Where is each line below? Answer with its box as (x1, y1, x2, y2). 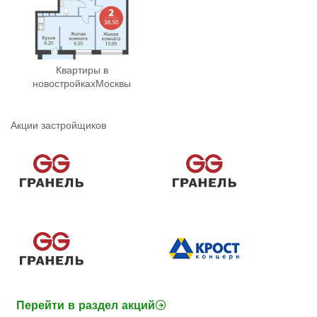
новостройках (33, 76, 96, 90)
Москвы (96, 76, 132, 90)
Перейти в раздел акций (16, 297, 155, 312)
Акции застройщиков (11, 118, 106, 132)
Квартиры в (55, 63, 108, 76)
